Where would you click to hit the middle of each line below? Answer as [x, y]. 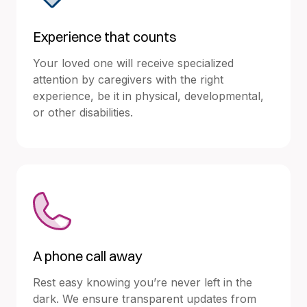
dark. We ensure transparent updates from [145, 298]
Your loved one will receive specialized [133, 63]
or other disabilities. [83, 112]
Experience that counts [105, 36]
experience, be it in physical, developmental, [148, 96]
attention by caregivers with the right [128, 79]
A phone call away [88, 256]
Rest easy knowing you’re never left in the [143, 282]
